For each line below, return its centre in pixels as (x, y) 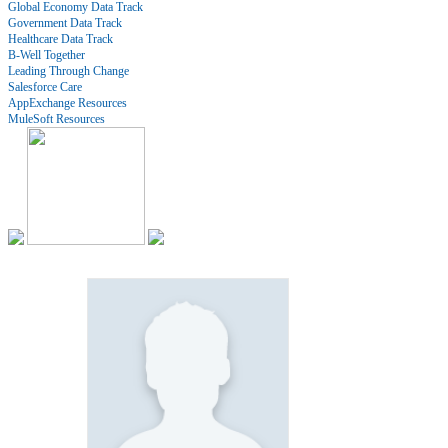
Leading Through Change (68, 71)
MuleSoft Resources (56, 119)
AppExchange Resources (67, 103)
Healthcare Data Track (60, 39)
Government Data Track (65, 23)
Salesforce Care (45, 87)
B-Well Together (46, 55)
